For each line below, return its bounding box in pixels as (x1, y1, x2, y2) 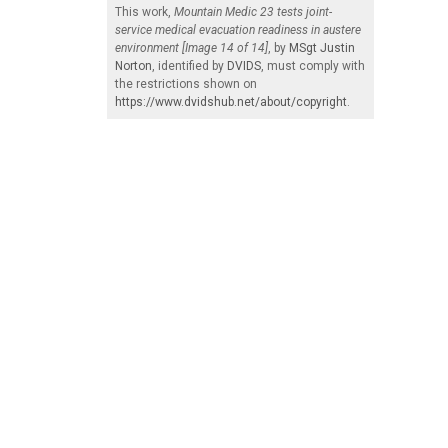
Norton (115, 58, 152, 73)
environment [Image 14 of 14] (115, 40, 268, 55)
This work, (115, 4, 174, 19)
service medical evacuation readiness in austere (115, 22, 361, 37)
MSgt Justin (289, 40, 355, 55)
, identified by (152, 58, 227, 73)
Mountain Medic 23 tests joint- (174, 4, 332, 19)
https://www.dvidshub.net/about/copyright (115, 94, 347, 109)
